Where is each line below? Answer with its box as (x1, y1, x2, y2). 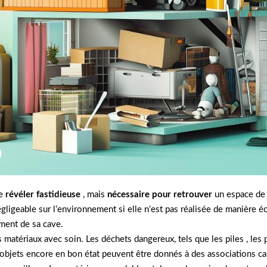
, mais (80, 190, 107, 199)
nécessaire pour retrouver (107, 190, 212, 199)
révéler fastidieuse (5, 190, 80, 199)
